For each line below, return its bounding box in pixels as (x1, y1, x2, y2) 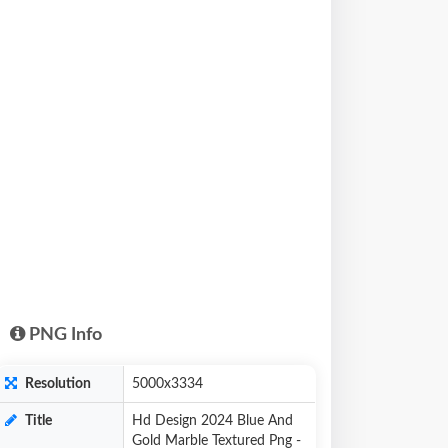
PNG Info (25, 326, 102, 344)
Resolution (22, 377, 91, 391)
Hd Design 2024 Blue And (132, 414, 293, 428)
